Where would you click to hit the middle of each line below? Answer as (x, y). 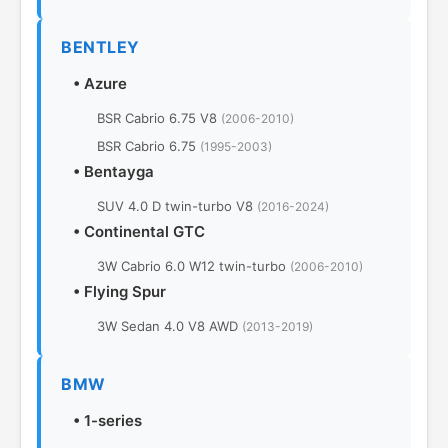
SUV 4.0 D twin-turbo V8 (177, 206)
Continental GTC (144, 231)
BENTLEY (100, 47)
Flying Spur (125, 291)
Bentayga (119, 171)
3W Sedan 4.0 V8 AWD (169, 326)
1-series (113, 420)
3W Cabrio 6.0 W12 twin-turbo (193, 266)
